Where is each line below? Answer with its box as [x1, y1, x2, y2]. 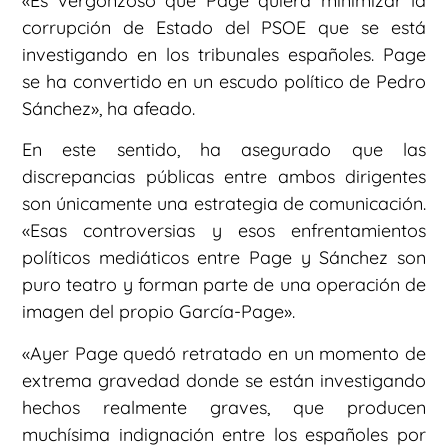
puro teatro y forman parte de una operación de [22, 273, 426, 297]
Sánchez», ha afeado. [22, 96, 195, 120]
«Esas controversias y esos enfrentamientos [22, 219, 426, 243]
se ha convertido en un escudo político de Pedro [22, 69, 426, 93]
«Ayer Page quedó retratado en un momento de [22, 341, 426, 365]
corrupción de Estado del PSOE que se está [22, 15, 426, 39]
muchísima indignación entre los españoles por [22, 422, 426, 446]
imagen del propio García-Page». [22, 300, 295, 324]
